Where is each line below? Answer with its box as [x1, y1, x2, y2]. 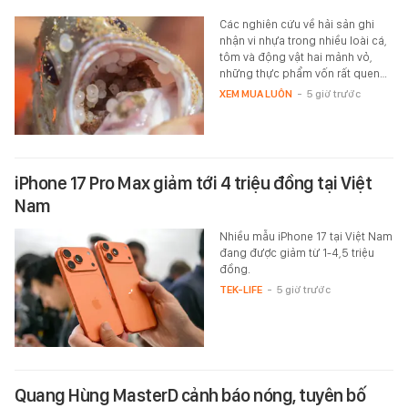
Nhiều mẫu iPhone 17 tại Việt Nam [219, 229, 393, 244]
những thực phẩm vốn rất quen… [219, 66, 387, 81]
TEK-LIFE [219, 283, 262, 297]
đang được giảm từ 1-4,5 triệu [219, 246, 374, 260]
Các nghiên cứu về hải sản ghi [219, 17, 374, 32]
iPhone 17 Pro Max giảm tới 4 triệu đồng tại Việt [15, 172, 372, 195]
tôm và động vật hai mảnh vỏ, [219, 50, 372, 65]
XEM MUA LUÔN [219, 87, 292, 101]
